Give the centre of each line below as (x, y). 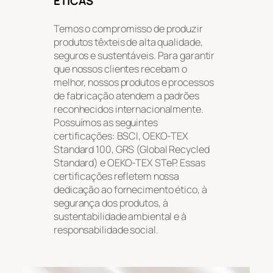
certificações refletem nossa (117, 176)
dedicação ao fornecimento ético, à (130, 189)
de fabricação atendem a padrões (126, 95)
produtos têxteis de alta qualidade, (128, 42)
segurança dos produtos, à (111, 203)
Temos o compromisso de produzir (128, 28)
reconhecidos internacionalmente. (129, 109)
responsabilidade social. (106, 229)
